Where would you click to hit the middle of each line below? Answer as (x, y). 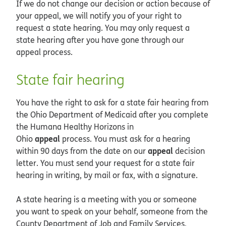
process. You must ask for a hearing (125, 138)
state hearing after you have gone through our (100, 40)
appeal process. (44, 52)
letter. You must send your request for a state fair (105, 163)
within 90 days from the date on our (82, 151)
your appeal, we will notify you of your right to (99, 15)
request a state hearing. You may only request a (103, 27)
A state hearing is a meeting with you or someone (106, 199)
